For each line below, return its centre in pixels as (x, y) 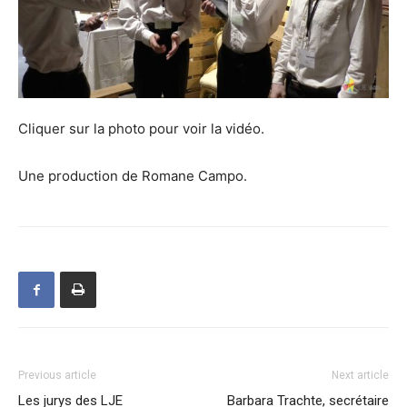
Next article (360, 376)
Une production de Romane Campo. (133, 176)
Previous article (57, 376)
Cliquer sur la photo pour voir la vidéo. (141, 129)
